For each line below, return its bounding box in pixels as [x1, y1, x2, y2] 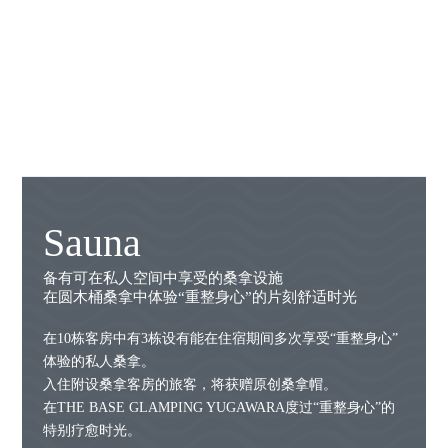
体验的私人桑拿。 [42, 354, 155, 370]
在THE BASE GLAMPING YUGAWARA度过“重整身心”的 [42, 400, 395, 416]
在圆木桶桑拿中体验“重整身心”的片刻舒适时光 [42, 289, 357, 306]
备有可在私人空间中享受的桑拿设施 [42, 270, 283, 287]
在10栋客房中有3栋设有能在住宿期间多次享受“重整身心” [42, 331, 398, 347]
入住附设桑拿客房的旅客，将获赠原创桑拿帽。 [42, 377, 337, 393]
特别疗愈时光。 [42, 423, 141, 439]
